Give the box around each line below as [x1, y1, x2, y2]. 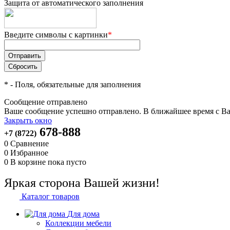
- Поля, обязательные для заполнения [8, 80, 141, 89]
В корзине [10, 158, 48, 166]
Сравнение [10, 139, 49, 148]
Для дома [67, 209, 100, 218]
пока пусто [48, 158, 86, 166]
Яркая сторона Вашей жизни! [4, 176, 160, 189]
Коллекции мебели [45, 219, 111, 227]
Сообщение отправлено [4, 98, 87, 106]
